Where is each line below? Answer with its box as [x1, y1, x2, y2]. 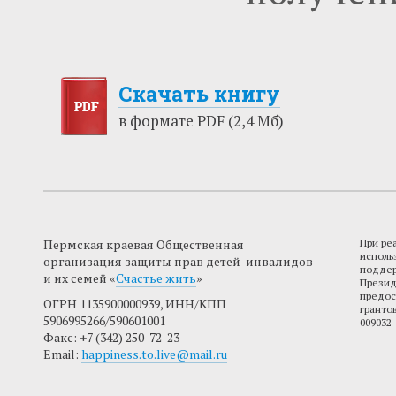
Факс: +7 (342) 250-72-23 [43, 329, 179, 346]
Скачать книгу [118, 80, 280, 107]
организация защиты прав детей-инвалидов [43, 253, 313, 270]
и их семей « [43, 270, 116, 286]
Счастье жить [116, 270, 196, 286]
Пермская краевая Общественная [43, 236, 244, 253]
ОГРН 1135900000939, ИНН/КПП [43, 295, 226, 312]
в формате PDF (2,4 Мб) [118, 110, 284, 131]
